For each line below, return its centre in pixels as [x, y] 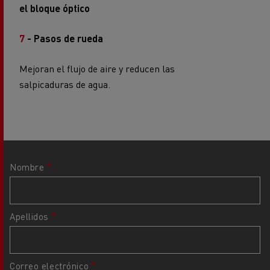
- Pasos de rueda [64, 39]
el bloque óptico [55, 8]
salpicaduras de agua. [65, 84]
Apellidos [30, 217]
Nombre [27, 167]
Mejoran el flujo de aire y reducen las [97, 69]
